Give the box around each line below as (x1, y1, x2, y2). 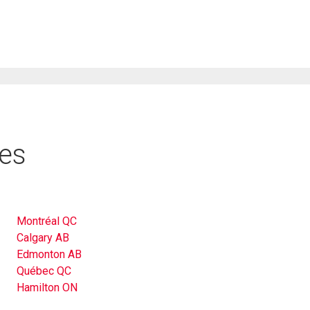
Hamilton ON (17, 281, 77, 295)
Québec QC (17, 264, 71, 278)
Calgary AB (17, 231, 69, 245)
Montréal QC (17, 215, 77, 228)
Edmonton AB (17, 248, 82, 262)
